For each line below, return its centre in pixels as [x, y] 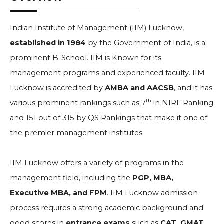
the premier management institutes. [77, 133]
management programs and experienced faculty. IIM [107, 73]
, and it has [193, 88]
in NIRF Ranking [182, 103]
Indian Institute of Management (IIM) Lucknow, [97, 28]
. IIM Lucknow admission [152, 193]
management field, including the [71, 178]
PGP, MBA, [153, 178]
